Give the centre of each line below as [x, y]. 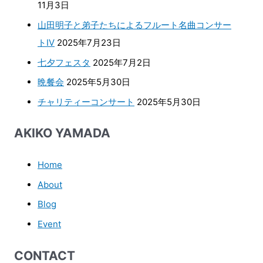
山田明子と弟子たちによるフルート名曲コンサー [134, 25]
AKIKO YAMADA [62, 133]
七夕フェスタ [64, 62]
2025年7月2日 [122, 62]
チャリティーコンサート [86, 102]
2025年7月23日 [89, 42]
